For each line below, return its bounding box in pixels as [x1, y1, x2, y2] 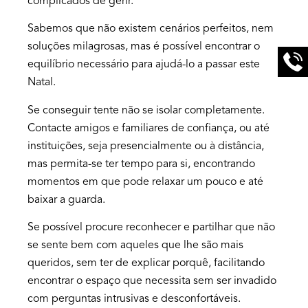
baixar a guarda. [27, 194, 105, 206]
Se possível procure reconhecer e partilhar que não [27, 222, 275, 234]
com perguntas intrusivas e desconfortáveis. [27, 294, 241, 306]
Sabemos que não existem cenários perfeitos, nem [27, 23, 274, 36]
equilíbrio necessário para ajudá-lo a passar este [27, 59, 260, 71]
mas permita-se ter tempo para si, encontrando [27, 158, 255, 170]
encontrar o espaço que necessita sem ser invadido [27, 276, 276, 288]
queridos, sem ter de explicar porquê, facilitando [27, 258, 265, 270]
